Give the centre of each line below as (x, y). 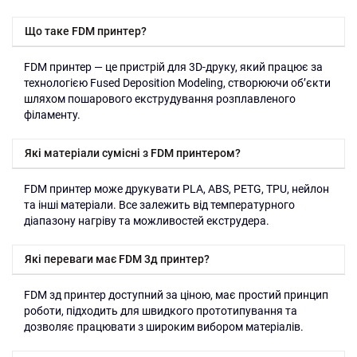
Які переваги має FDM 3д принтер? (117, 259)
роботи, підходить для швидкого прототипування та (161, 311)
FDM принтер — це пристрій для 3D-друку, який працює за (173, 67)
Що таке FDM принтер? (86, 31)
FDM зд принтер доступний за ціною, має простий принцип (176, 295)
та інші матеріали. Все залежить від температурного (159, 205)
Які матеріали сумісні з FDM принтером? (133, 153)
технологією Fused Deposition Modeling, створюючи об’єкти (177, 83)
